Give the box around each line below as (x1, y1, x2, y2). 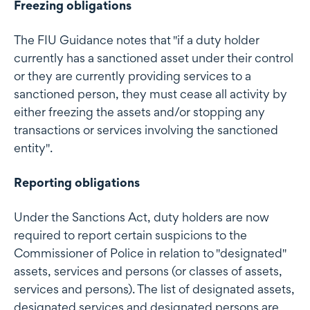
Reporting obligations (14, 174, 140, 190)
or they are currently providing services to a (14, 68, 251, 83)
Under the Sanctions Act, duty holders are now (14, 209, 269, 224)
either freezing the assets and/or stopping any (14, 104, 265, 119)
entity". (14, 140, 53, 155)
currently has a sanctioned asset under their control (14, 50, 293, 65)
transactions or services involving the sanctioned (14, 122, 278, 137)
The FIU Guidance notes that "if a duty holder (14, 32, 259, 47)
